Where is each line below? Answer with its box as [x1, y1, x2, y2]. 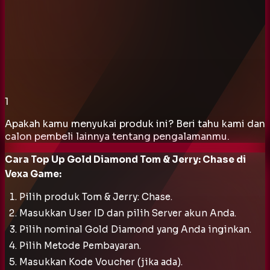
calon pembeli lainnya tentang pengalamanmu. [5, 130, 230, 143]
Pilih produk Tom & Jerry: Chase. [19, 190, 172, 202]
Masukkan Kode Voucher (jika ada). [19, 256, 183, 268]
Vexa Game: [5, 168, 61, 180]
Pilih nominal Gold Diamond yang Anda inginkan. [19, 223, 251, 235]
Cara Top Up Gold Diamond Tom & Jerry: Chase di [5, 153, 246, 165]
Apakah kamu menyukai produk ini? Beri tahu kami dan [5, 117, 265, 130]
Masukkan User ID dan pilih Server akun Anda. [19, 207, 236, 219]
